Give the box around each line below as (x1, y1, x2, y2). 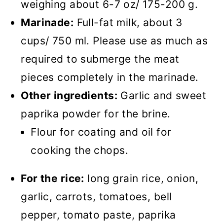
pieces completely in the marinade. (21, 71, 199, 84)
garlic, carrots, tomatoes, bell (21, 190, 172, 203)
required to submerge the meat (21, 53, 180, 66)
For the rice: (21, 172, 84, 185)
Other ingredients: (21, 89, 117, 102)
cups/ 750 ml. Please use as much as (21, 35, 208, 47)
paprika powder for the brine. (21, 108, 171, 120)
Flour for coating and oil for (31, 126, 172, 139)
